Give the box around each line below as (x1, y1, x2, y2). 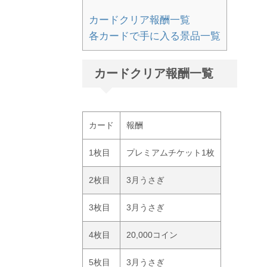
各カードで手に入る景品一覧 (89, 30, 221, 42)
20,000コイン (126, 229, 178, 240)
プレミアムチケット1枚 (126, 147, 215, 157)
